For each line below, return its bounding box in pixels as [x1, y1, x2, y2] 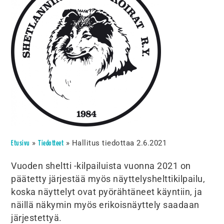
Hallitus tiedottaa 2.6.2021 [71, 138, 167, 148]
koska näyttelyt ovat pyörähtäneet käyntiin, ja [11, 187, 202, 197]
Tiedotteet [38, 140, 64, 147]
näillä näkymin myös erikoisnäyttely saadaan [11, 200, 199, 210]
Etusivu [11, 140, 30, 147]
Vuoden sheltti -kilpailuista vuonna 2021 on [11, 161, 191, 171]
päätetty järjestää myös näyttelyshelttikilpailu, [11, 174, 205, 184]
